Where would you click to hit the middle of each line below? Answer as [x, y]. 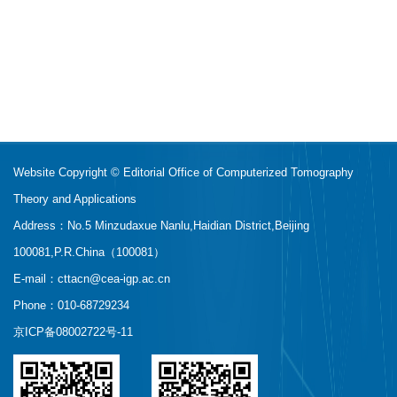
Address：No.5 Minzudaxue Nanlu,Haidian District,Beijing [161, 226]
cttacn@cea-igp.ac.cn [114, 279]
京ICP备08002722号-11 [73, 332]
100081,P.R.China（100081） [89, 252]
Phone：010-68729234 [71, 305]
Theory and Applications [75, 199]
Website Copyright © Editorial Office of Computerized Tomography [183, 172]
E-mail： [35, 279]
